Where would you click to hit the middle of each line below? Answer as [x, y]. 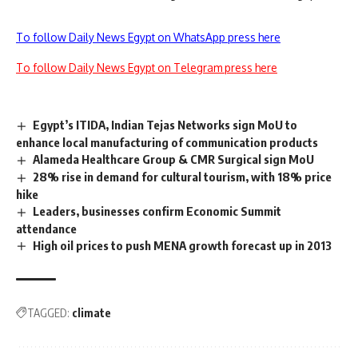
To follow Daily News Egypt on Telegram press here [147, 67]
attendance [46, 228]
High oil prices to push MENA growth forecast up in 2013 [183, 245]
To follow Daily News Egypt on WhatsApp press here [148, 37]
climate [91, 313]
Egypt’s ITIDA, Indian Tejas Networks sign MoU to [165, 124]
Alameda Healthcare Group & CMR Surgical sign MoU [174, 159]
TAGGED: [48, 313]
